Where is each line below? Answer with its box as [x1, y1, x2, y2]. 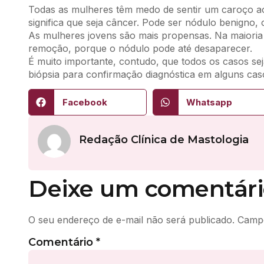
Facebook [62, 96, 107, 108]
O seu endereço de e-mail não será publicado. [28, 214, 235, 226]
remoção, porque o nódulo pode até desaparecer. [28, 42, 252, 54]
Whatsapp [186, 96, 232, 108]
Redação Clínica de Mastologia [79, 133, 249, 146]
